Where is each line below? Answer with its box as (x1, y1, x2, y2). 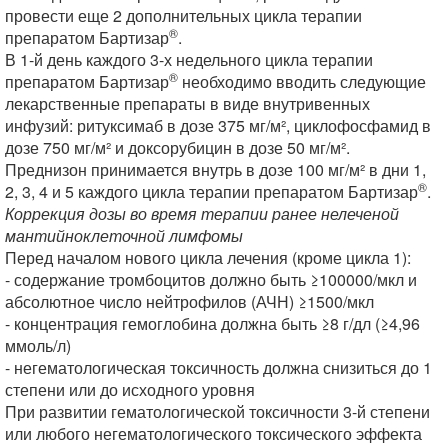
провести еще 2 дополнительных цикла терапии (5, 4, 362, 27)
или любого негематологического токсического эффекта (5, 422, 422, 445)
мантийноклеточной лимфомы (5, 224, 243, 247)
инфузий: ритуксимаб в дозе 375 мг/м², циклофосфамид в (5, 114, 431, 137)
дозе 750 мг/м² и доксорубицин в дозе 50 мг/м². (5, 136, 350, 159)
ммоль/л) (5, 334, 71, 357)
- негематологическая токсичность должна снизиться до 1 (5, 356, 432, 379)
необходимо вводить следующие (178, 70, 426, 93)
